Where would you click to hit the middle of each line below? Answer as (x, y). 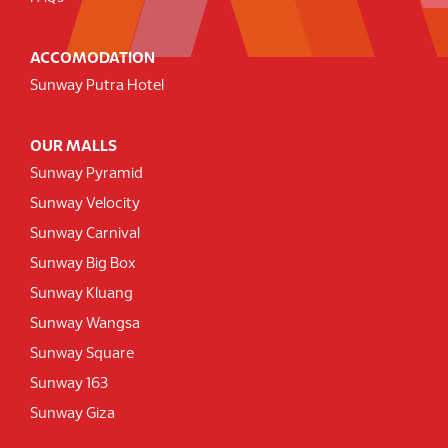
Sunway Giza (72, 414)
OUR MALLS (73, 147)
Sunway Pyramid (86, 174)
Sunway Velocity (85, 204)
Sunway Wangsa (85, 324)
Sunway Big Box (83, 264)
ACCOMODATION (92, 59)
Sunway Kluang (81, 294)
